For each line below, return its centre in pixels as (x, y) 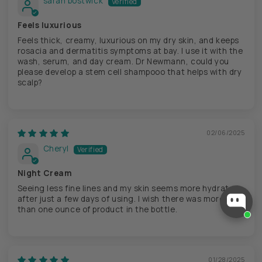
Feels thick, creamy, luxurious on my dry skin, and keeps (128, 40)
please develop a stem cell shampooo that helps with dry (130, 72)
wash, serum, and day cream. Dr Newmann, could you (123, 61)
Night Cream (45, 173)
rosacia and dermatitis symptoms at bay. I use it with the (130, 51)
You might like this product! (181, 198)
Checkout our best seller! (176, 178)
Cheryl (56, 148)
